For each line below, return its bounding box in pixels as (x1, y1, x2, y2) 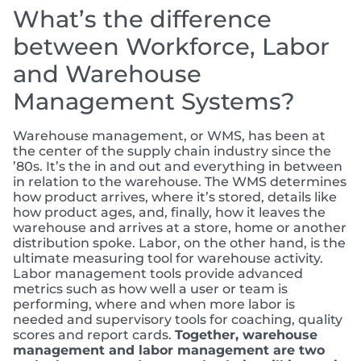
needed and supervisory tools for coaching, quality (13, 312, 342, 328)
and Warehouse (13, 60, 201, 89)
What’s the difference (13, 5, 272, 34)
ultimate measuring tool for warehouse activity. (13, 251, 323, 267)
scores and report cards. (13, 327, 175, 343)
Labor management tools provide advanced (13, 266, 303, 282)
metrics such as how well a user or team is (13, 281, 288, 297)
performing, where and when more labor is (13, 297, 295, 313)
